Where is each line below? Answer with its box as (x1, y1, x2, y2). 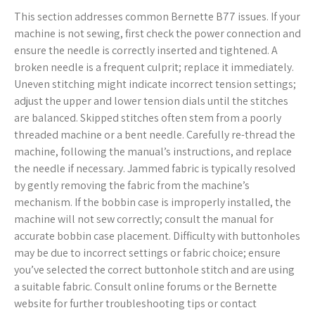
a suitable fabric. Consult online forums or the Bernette (14, 279, 277, 295)
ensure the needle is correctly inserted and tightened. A (14, 43, 278, 58)
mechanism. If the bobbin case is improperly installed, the (14, 195, 291, 210)
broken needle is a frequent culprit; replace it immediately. (14, 60, 294, 75)
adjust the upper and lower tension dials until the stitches (14, 94, 288, 109)
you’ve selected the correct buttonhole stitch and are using (14, 262, 295, 278)
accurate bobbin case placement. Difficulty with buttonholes (14, 229, 300, 244)
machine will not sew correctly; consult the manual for (14, 212, 274, 227)
